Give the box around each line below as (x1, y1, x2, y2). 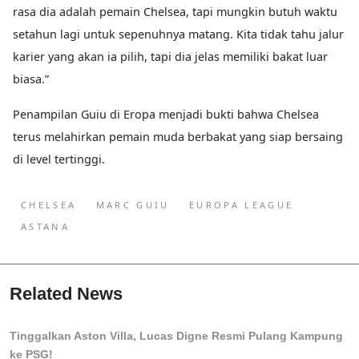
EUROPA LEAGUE (188, 199, 294, 211)
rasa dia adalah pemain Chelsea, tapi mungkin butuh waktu (13, 4, 337, 19)
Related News (10, 284, 123, 304)
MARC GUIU (95, 199, 170, 211)
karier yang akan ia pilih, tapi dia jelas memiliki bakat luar (13, 49, 328, 64)
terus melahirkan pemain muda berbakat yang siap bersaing (13, 129, 343, 144)
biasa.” (13, 71, 49, 87)
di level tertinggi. (13, 151, 105, 167)
